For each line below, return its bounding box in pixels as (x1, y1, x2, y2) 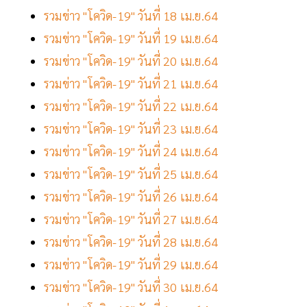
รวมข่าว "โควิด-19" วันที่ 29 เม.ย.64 (44, 256, 219, 273)
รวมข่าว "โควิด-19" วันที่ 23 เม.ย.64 (44, 121, 219, 137)
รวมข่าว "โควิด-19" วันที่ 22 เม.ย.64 (44, 98, 219, 114)
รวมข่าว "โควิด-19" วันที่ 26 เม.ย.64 (44, 188, 219, 205)
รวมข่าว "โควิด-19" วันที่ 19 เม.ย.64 (44, 30, 221, 47)
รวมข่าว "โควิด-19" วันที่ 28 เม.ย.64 (44, 234, 219, 250)
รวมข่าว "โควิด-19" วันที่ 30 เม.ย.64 (44, 279, 219, 295)
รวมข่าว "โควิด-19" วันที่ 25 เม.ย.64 (44, 166, 219, 182)
